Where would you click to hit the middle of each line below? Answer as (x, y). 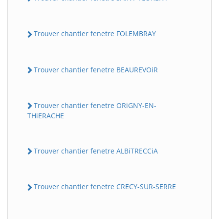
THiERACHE (46, 116)
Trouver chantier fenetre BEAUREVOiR (96, 69)
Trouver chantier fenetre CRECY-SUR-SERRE (105, 187)
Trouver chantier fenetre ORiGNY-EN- (95, 105)
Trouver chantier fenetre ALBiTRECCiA (96, 151)
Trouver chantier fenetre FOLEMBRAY (95, 34)
